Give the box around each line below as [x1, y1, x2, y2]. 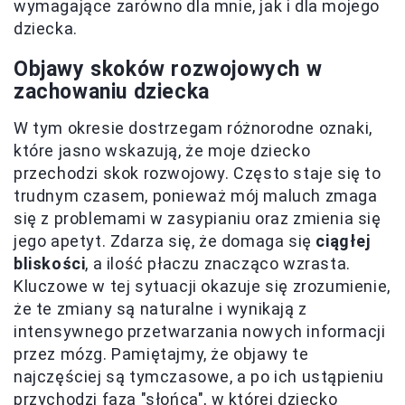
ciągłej [311, 231, 371, 251]
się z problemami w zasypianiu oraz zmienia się [14, 209, 381, 229]
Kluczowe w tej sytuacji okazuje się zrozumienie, [14, 277, 391, 297]
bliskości [14, 254, 86, 274]
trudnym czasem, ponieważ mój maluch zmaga [14, 186, 378, 206]
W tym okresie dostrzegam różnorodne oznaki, [14, 118, 372, 138]
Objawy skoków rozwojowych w [14, 57, 323, 82]
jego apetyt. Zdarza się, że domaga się [14, 231, 312, 251]
